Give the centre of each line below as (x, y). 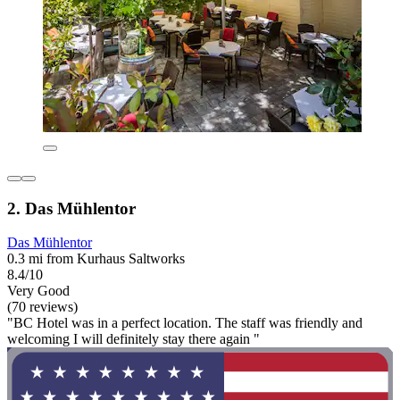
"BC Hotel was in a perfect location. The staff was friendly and (185, 323)
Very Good (38, 291)
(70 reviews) (42, 307)
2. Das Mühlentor (71, 208)
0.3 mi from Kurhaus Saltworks (96, 259)
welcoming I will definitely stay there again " (133, 339)
